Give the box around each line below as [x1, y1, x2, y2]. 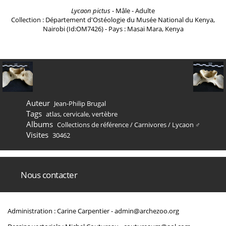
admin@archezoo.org [115, 206, 179, 215]
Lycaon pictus [71, 6, 110, 15]
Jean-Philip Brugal [53, 99, 106, 108]
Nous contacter [21, 169, 77, 181]
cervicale [63, 109, 89, 119]
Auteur [26, 98, 50, 108]
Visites [26, 130, 48, 140]
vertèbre [91, 109, 118, 119]
